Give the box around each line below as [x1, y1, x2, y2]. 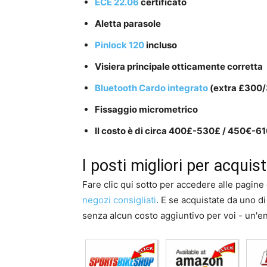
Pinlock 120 [95, 39, 144, 51]
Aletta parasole [95, 18, 161, 30]
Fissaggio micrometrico [95, 104, 198, 116]
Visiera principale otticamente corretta [95, 61, 263, 73]
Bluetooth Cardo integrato [95, 82, 208, 94]
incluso [144, 39, 177, 51]
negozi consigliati [82, 194, 156, 206]
